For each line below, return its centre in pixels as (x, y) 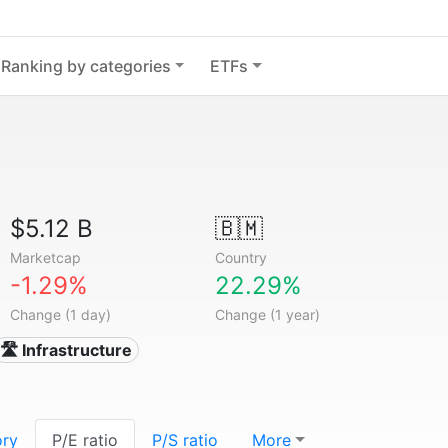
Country (240, 257)
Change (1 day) (61, 314)
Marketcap (46, 257)
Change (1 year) (267, 314)
